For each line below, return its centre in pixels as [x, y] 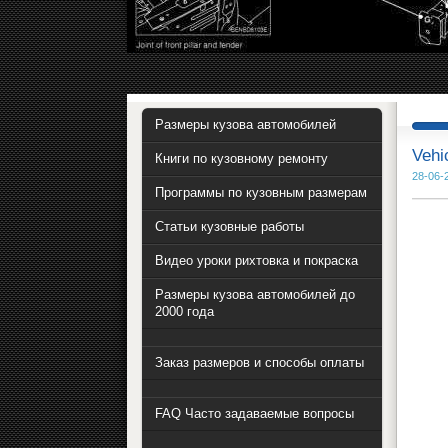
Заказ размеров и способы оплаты [259, 363]
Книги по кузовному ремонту [241, 159]
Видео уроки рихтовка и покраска [256, 261]
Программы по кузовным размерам [261, 193]
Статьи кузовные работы [229, 227]
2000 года [184, 312]
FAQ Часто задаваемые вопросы [254, 414]
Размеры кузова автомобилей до [255, 295]
